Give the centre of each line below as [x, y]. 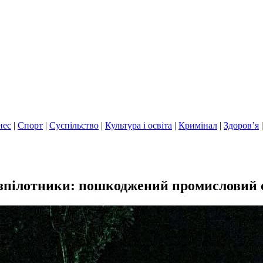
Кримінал [198, 125]
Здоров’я [241, 125]
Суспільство [74, 125]
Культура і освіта [139, 125]
